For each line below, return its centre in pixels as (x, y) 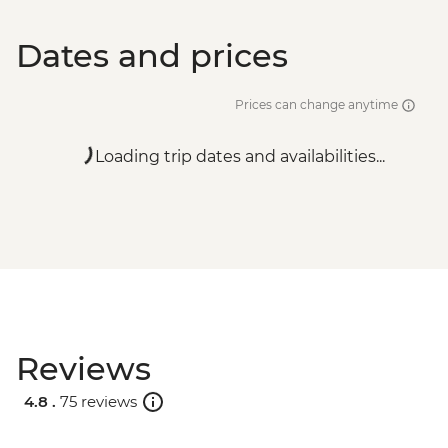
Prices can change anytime (318, 105)
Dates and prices (152, 56)
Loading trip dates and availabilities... (240, 157)
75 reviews (98, 401)
